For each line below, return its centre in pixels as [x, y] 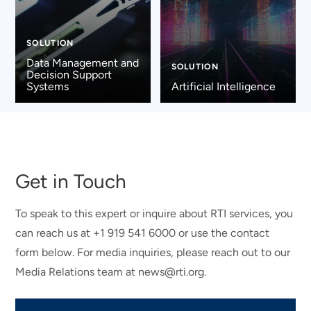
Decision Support [69, 74]
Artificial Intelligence [223, 86]
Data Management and [82, 62]
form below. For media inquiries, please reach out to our [153, 253]
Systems [47, 86]
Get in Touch [71, 182]
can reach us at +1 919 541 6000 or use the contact [143, 233]
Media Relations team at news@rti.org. [111, 272]
